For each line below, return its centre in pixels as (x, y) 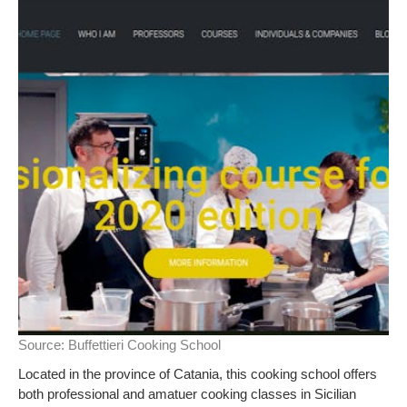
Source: (43, 345)
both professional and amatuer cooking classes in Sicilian (187, 394)
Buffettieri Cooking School (144, 345)
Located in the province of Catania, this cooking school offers (198, 374)
